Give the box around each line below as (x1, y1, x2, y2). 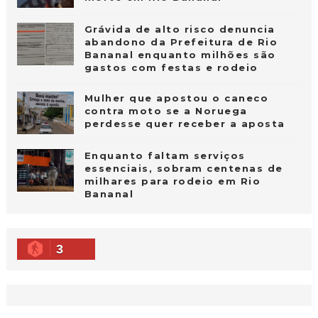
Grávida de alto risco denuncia (84, 23, 275, 35)
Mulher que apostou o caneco (84, 92, 269, 104)
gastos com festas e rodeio (84, 61, 258, 73)
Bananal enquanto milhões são (84, 48, 276, 60)
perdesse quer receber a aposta (84, 117, 285, 129)
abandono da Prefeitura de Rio (84, 35, 278, 48)
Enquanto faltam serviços (84, 149, 246, 161)
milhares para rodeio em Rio (84, 175, 261, 187)
